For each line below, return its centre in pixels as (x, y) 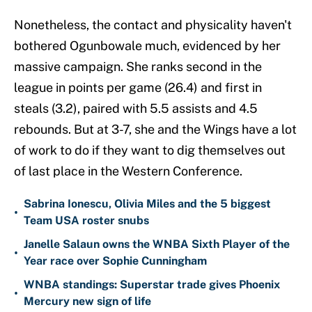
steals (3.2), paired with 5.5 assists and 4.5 (136, 109)
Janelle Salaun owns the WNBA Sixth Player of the (157, 244)
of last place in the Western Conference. (128, 171)
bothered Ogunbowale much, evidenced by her (147, 46)
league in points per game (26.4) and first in (138, 88)
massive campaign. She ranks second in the (138, 67)
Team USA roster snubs (86, 221)
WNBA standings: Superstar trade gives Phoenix (152, 285)
